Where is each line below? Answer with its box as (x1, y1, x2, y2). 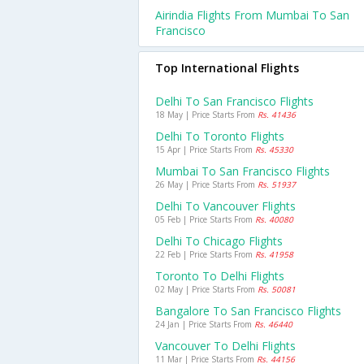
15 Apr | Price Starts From (155, 144, 255, 155)
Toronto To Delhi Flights (155, 268, 284, 284)
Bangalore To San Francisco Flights (155, 303, 341, 318)
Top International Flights (155, 60, 299, 76)
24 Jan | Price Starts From (155, 318, 254, 330)
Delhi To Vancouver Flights (155, 198, 296, 214)
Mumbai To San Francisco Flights (155, 163, 330, 179)
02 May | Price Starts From (155, 284, 258, 295)
